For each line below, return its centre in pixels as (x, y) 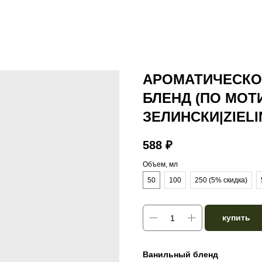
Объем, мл (160, 165)
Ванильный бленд (182, 255)
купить (236, 218)
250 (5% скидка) (221, 180)
